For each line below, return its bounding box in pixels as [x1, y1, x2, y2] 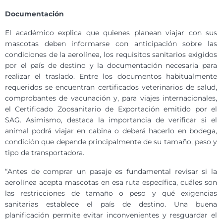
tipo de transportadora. [5, 148, 84, 158]
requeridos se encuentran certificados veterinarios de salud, [5, 83, 217, 92]
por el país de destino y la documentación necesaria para [5, 61, 217, 70]
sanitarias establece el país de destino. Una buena [5, 200, 217, 209]
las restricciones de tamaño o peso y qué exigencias [5, 189, 217, 198]
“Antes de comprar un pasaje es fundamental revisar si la [5, 167, 217, 176]
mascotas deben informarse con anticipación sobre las [5, 39, 217, 49]
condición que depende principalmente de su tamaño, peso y [5, 137, 217, 147]
